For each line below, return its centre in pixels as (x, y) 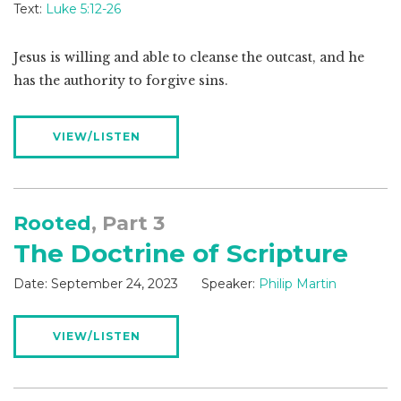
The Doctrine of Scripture (181, 254)
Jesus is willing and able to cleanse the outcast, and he (189, 58)
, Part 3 (128, 224)
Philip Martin (298, 284)
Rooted (52, 224)
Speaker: (228, 284)
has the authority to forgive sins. (121, 81)
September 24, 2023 (115, 284)
